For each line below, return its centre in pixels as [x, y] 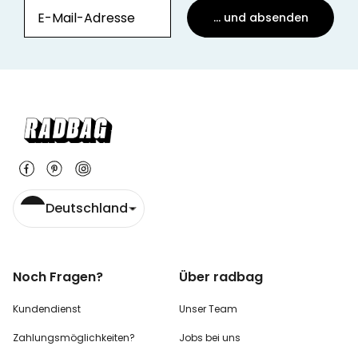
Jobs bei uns [210, 338]
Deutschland [87, 208]
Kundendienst [47, 309]
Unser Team [208, 309]
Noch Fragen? [58, 277]
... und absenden [261, 18]
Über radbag [221, 277]
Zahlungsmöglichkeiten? [74, 338]
